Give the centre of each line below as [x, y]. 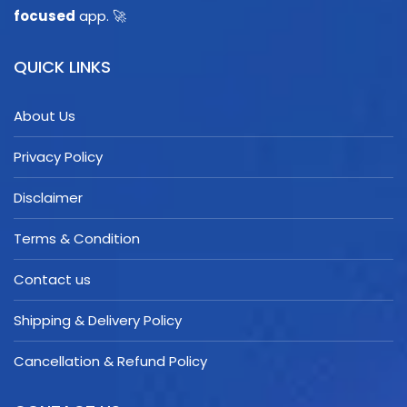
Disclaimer [48, 197]
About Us [45, 115]
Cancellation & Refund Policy [110, 361]
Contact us [52, 279]
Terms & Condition [77, 238]
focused [45, 15]
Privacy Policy [58, 156]
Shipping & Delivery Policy [98, 320]
